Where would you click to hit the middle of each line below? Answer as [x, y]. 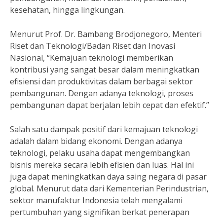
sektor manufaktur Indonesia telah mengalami [96, 200]
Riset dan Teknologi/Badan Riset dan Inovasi [92, 46]
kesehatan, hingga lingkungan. [67, 10]
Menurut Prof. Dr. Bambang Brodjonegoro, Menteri [106, 34]
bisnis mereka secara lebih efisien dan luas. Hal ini [102, 165]
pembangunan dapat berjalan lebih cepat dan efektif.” [110, 105]
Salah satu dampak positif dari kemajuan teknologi [104, 129]
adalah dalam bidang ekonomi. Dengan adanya [96, 141]
